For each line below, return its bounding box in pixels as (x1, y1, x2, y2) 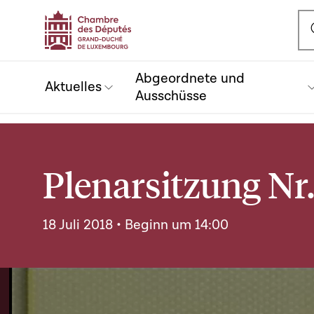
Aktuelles (45, 78, 102, 96)
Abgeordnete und (135, 69, 245, 88)
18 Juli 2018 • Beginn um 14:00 (43, 216, 228, 234)
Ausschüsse (135, 86, 207, 105)
